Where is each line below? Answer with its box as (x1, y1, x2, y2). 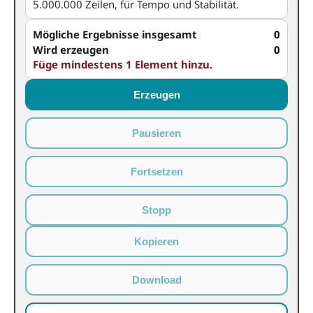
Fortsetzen (130, 166, 183, 177)
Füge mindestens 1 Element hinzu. (33, 57, 212, 71)
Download (131, 274, 182, 286)
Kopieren (134, 235, 179, 247)
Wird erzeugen (33, 43, 109, 57)
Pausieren (132, 127, 181, 139)
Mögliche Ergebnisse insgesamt (33, 27, 197, 41)
